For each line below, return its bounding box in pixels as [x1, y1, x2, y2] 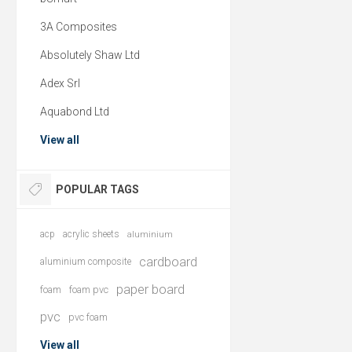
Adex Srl [40, 77, 80, 90]
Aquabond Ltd [40, 105, 109, 118]
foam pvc [69, 284, 108, 295]
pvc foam [68, 311, 108, 323]
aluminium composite [40, 256, 131, 267]
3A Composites [40, 20, 117, 33]
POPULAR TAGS [56, 183, 139, 196]
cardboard [139, 254, 197, 269]
